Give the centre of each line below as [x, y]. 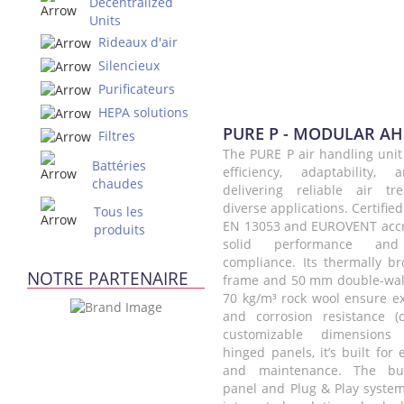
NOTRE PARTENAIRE [108, 279]
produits [119, 230]
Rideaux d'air [138, 42]
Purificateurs [137, 89]
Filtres [117, 136]
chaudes [118, 184]
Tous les [119, 211]
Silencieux [129, 65]
